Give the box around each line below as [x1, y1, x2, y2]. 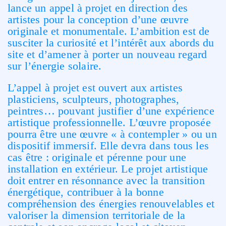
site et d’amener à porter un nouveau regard [8, 48, 207, 61]
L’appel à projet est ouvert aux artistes [8, 81, 183, 94]
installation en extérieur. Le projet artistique [8, 162, 208, 175]
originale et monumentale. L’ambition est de [8, 25, 210, 37]
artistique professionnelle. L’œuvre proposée [8, 116, 211, 129]
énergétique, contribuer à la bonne [8, 186, 164, 198]
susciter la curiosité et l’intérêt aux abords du [8, 36, 214, 49]
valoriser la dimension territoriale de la [8, 209, 186, 221]
